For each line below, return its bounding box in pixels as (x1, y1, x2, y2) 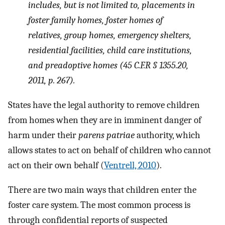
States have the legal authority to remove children (8, 99, 200, 110)
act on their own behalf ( (8, 159, 104, 171)
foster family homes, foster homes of (28, 15, 163, 26)
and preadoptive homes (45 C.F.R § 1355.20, (28, 60, 188, 71)
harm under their (8, 129, 78, 141)
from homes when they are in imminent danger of (8, 114, 201, 126)
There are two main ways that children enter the (8, 184, 196, 195)
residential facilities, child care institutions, (28, 45, 192, 56)
